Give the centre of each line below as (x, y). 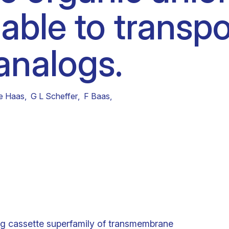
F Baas (97, 96)
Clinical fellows (56, 12)
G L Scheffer (54, 96)
